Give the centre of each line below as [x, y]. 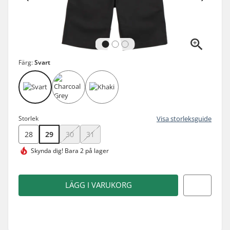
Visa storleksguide [184, 118]
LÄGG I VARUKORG [98, 185]
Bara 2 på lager [86, 150]
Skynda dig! [47, 150]
